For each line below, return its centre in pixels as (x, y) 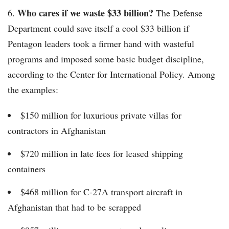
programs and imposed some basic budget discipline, (106, 59)
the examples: (33, 90)
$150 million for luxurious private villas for (101, 115)
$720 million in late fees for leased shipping (102, 154)
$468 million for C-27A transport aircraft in (101, 192)
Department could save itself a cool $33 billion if (98, 28)
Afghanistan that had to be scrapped (74, 207)
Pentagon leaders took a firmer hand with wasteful (101, 44)
